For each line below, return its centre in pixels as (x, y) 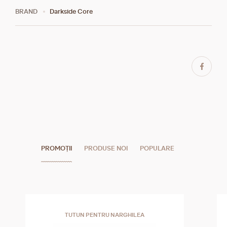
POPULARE (157, 148)
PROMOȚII (56, 148)
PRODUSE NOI (106, 148)
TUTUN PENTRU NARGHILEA (105, 215)
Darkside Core (71, 11)
